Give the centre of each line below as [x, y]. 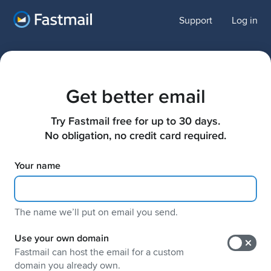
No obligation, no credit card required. [135, 135]
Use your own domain [62, 239]
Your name [38, 166]
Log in [245, 21]
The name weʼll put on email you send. [96, 213]
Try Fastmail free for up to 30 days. [135, 121]
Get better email [135, 97]
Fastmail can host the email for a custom [99, 253]
